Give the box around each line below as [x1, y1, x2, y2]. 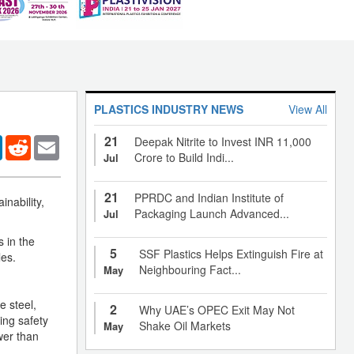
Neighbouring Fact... [139, 261, 241, 277]
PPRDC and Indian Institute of [134, 189, 284, 205]
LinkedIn [2, 133, 45, 149]
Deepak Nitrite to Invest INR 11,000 [134, 133, 311, 149]
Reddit [31, 133, 63, 149]
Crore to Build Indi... [134, 149, 234, 165]
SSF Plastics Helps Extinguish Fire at [139, 245, 323, 262]
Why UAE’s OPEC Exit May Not [139, 301, 295, 318]
